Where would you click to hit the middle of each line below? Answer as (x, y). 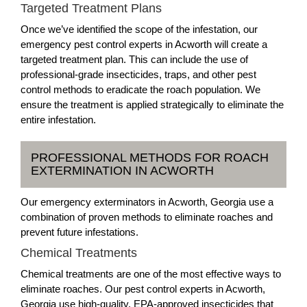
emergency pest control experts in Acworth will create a (144, 44)
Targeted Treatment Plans (91, 8)
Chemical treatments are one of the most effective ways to (151, 274)
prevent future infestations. (79, 232)
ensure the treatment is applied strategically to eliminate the (152, 105)
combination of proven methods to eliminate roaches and (147, 217)
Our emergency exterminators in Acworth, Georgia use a (147, 202)
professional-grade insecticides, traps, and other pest (138, 74)
